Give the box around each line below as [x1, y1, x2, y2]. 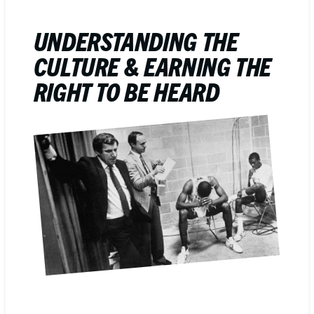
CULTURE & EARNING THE [33, 50, 272, 81]
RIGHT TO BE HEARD [33, 75, 219, 107]
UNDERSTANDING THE [33, 25, 238, 56]
